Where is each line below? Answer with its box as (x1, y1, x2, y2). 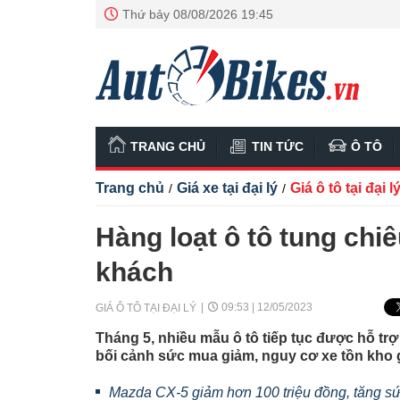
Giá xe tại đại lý (177, 180, 278, 196)
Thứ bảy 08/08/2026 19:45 (122, 7, 273, 21)
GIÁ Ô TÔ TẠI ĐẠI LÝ (96, 302, 196, 314)
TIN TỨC (252, 139, 304, 154)
